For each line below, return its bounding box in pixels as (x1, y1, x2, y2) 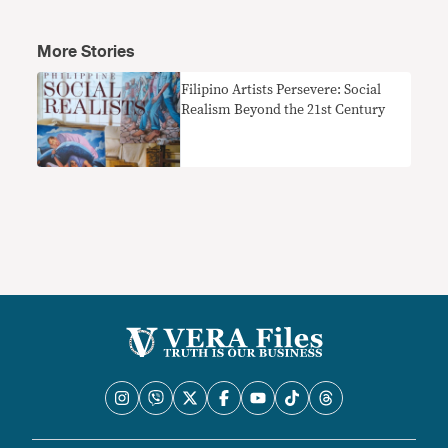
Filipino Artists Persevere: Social (181, 83, 382, 98)
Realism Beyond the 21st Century (181, 103, 386, 118)
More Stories (37, 39, 136, 66)
